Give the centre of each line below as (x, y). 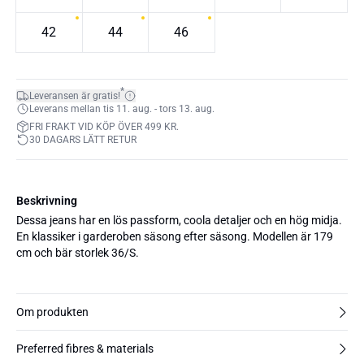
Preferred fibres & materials (85, 349)
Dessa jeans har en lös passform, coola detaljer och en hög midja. (179, 220)
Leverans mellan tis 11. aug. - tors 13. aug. (122, 109)
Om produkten (52, 312)
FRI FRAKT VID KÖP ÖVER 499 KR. (104, 127)
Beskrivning (47, 201)
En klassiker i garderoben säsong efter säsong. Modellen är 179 (134, 236)
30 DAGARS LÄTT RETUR (83, 140)
